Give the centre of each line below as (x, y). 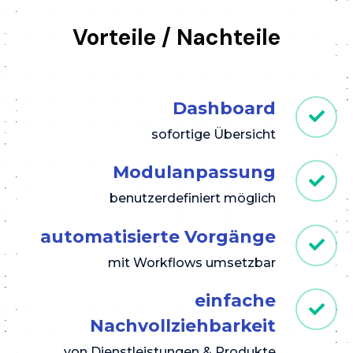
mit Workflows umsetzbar (192, 262)
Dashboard (224, 108)
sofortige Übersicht (214, 134)
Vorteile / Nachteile (176, 37)
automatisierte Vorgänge (158, 236)
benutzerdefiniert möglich (193, 199)
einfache (235, 301)
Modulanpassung (194, 173)
